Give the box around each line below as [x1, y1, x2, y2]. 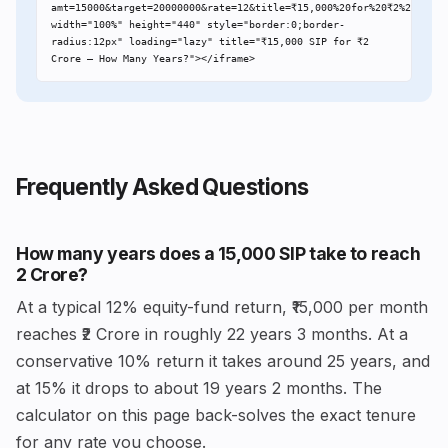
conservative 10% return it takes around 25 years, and [16, 350, 430, 371]
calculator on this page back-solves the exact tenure [16, 404, 416, 425]
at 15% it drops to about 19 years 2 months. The [16, 377, 382, 398]
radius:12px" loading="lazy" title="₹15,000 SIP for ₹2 [50, 36, 369, 48]
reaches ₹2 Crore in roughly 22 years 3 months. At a [16, 323, 408, 344]
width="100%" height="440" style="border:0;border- [50, 19, 345, 31]
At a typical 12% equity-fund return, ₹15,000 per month [16, 296, 428, 317]
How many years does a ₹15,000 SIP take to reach [16, 242, 421, 264]
